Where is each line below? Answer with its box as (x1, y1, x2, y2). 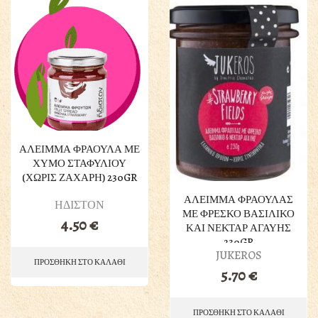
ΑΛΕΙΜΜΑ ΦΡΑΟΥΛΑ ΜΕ (19, 142, 140, 157)
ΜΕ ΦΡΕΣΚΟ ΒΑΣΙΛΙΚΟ (182, 206, 295, 221)
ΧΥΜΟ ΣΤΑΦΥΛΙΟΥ (33, 156, 126, 171)
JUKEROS (215, 247, 262, 263)
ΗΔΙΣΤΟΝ (55, 197, 104, 214)
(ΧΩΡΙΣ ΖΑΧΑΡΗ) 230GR (22, 170, 137, 185)
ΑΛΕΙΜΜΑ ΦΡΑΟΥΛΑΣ (184, 192, 293, 207)
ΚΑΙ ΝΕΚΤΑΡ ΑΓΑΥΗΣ (186, 220, 291, 235)
